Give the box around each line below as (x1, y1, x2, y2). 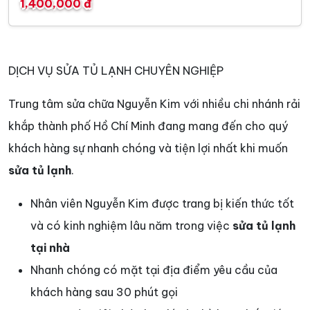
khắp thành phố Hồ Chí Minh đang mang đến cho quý (8, 119, 288, 134)
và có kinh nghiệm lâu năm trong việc (30, 219, 232, 233)
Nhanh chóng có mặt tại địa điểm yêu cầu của (30, 263, 277, 277)
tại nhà (30, 241, 70, 255)
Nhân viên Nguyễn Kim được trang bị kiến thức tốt (30, 197, 294, 211)
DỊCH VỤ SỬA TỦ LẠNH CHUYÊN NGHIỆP (8, 64, 224, 78)
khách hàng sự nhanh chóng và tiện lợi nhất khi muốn (8, 141, 288, 156)
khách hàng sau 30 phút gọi (30, 285, 178, 300)
